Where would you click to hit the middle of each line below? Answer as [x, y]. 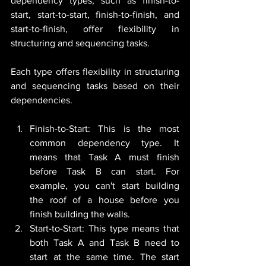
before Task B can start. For [104, 172]
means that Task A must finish [104, 157]
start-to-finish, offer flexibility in [95, 29]
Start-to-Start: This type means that [104, 229]
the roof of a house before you [104, 200]
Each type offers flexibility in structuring [95, 72]
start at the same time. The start [104, 257]
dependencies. [42, 100]
